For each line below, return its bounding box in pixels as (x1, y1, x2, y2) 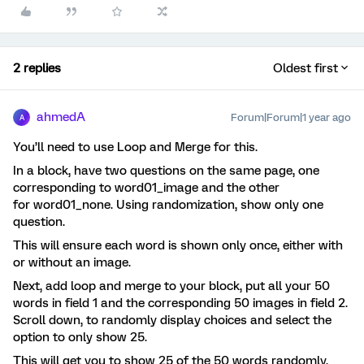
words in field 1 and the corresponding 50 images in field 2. (13, 296, 348, 310)
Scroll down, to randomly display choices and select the (13, 313, 331, 327)
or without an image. (13, 255, 131, 270)
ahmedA (37, 110, 85, 124)
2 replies (13, 61, 61, 76)
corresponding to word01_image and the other (13, 180, 279, 195)
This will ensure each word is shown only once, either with (13, 238, 343, 253)
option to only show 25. (13, 330, 147, 344)
